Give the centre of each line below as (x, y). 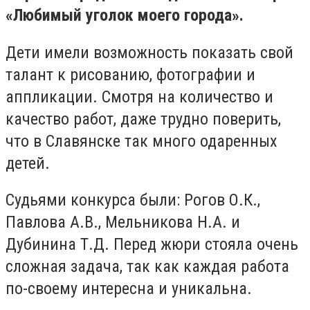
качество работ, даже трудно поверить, (143, 119)
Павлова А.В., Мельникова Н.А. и (123, 222)
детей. (28, 163)
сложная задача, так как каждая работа (147, 267)
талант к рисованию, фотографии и (130, 74)
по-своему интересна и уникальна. (129, 289)
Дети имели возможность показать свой (149, 52)
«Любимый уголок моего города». (125, 15)
